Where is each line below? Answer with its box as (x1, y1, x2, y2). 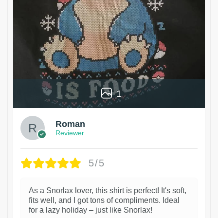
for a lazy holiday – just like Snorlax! (29, 205, 152, 214)
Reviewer (55, 129, 84, 137)
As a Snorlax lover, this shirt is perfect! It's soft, (29, 186, 186, 195)
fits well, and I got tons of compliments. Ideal (29, 196, 180, 204)
